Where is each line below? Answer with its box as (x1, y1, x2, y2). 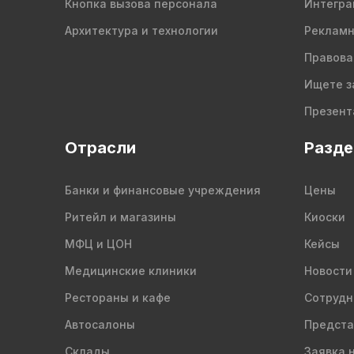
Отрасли (65, 138, 136, 157)
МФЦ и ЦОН (65, 237, 132, 250)
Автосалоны (65, 318, 135, 331)
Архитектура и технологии (65, 24, 218, 37)
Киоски (303, 210, 345, 224)
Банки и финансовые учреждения (65, 183, 261, 197)
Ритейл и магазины (65, 210, 176, 224)
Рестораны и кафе (65, 291, 171, 304)
